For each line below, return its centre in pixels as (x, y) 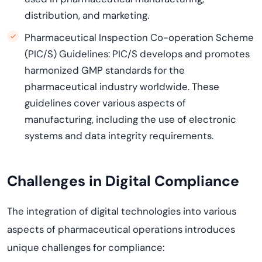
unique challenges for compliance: (86, 247)
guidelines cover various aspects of (105, 103)
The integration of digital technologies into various (122, 211)
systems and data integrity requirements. (119, 136)
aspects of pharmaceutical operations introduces (121, 229)
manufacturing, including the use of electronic (130, 119)
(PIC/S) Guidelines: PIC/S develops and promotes (137, 54)
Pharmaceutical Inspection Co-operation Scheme (139, 37)
